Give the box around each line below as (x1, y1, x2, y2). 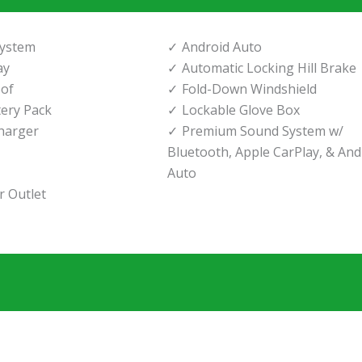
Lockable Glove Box (182, 100, 301, 119)
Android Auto (182, 37, 263, 56)
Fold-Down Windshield (182, 79, 318, 98)
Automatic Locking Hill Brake (182, 58, 357, 77)
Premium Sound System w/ (182, 121, 344, 140)
